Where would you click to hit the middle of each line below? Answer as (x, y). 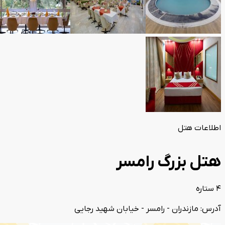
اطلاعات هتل (199, 128)
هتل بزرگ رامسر (168, 162)
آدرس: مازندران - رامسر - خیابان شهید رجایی (148, 209)
